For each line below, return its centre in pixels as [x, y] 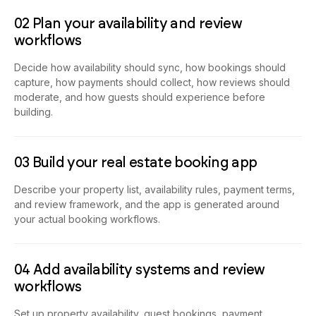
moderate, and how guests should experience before [140, 97]
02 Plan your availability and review [128, 24]
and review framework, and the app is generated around [147, 205]
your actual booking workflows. [87, 219]
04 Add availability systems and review [140, 270]
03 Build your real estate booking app [136, 163]
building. [34, 112]
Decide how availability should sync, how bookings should [150, 68]
